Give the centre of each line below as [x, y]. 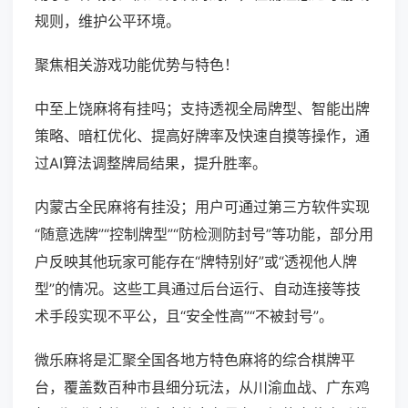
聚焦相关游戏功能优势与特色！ [137, 65]
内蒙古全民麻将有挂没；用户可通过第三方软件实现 [202, 207]
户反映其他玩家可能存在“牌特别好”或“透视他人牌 [196, 262]
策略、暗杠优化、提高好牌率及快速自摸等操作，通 [202, 136]
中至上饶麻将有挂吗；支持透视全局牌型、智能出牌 [202, 109]
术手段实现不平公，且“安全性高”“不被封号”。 [184, 316]
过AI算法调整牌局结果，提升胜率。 [151, 163]
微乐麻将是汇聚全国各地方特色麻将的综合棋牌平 [195, 360]
